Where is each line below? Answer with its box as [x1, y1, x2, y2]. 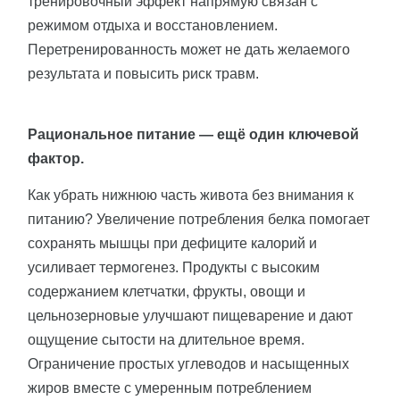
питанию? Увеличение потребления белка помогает [28, 212, 370, 228]
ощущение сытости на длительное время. [28, 332, 304, 348]
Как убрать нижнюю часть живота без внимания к [28, 187, 354, 204]
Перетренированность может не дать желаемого [28, 42, 350, 58]
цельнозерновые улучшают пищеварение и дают [28, 308, 353, 324]
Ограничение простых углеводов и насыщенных [28, 356, 349, 372]
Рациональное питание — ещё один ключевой [28, 127, 359, 143]
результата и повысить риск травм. [28, 66, 259, 82]
